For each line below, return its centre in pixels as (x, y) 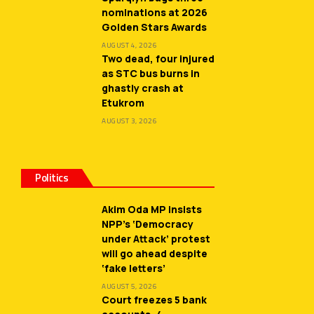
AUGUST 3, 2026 (129, 121)
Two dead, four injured (158, 59)
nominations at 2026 (155, 13)
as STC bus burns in (151, 74)
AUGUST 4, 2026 (129, 46)
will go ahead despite (155, 254)
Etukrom (123, 103)
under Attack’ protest (156, 239)
